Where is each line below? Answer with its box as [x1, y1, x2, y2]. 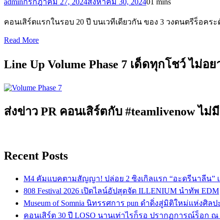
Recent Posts [4, 149, 68, 163]
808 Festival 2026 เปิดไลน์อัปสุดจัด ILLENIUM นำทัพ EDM [24, 187, 219, 195]
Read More [4, 35, 39, 44]
